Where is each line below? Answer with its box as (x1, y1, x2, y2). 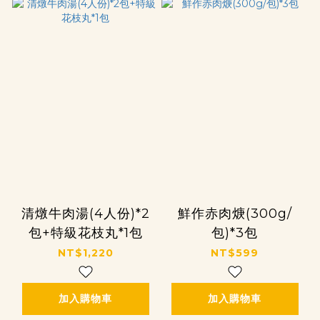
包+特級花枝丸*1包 (28, 224, 143, 241)
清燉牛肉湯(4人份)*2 (21, 205, 150, 221)
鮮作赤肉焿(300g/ (177, 205, 292, 221)
